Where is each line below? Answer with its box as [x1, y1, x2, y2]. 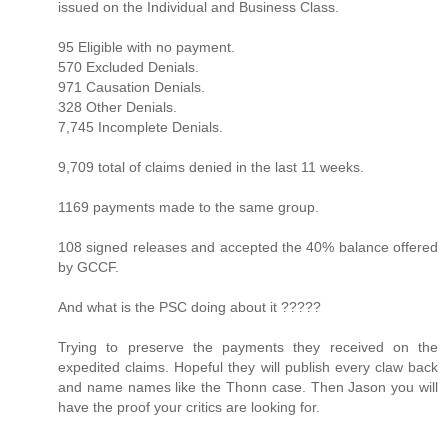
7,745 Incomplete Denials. [58, 118, 223, 135]
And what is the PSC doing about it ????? [58, 298, 321, 315]
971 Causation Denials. [58, 78, 205, 95]
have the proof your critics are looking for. [58, 398, 320, 415]
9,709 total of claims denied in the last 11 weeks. [58, 158, 364, 175]
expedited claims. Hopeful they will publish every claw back [58, 358, 438, 375]
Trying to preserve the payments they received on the [58, 338, 438, 355]
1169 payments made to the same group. [58, 198, 319, 215]
